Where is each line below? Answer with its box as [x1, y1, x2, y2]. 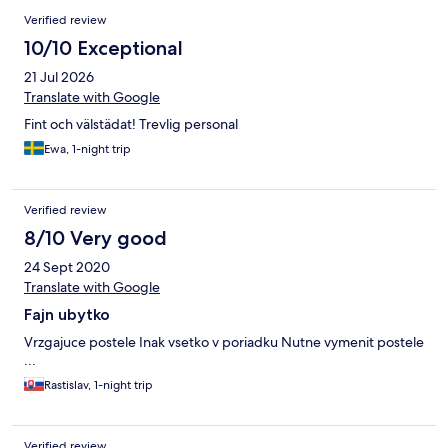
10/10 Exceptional [24, 36, 183, 61]
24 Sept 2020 [24, 258, 110, 277]
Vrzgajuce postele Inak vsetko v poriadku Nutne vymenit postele [24, 333, 424, 352]
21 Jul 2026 [24, 68, 94, 87]
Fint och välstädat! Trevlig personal [24, 115, 238, 134]
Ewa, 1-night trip [44, 141, 131, 158]
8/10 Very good [24, 226, 167, 251]
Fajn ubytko [24, 305, 110, 325]
